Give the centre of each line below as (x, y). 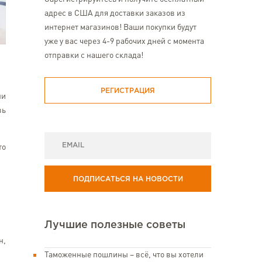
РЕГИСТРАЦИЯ (128, 91)
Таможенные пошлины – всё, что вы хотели (124, 255)
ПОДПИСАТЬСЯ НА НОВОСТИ (128, 179)
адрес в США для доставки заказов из (115, 13)
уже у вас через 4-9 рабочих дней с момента (124, 42)
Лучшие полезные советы (115, 225)
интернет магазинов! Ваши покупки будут (120, 27)
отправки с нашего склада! (94, 56)
